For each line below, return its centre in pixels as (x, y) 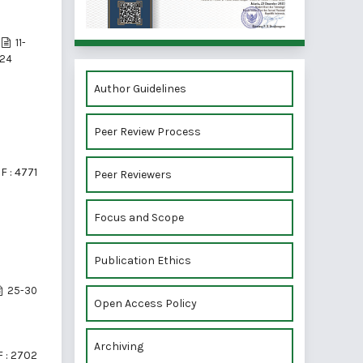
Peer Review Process (147, 132)
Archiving (119, 347)
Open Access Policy (145, 304)
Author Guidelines (140, 89)
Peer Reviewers (133, 175)
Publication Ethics (143, 261)
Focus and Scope (139, 218)
